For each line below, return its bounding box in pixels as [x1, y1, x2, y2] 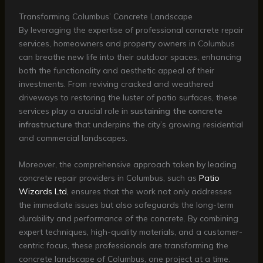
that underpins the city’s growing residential [72, 119, 243, 130]
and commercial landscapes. [18, 132, 127, 143]
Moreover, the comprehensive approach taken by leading [18, 159, 237, 170]
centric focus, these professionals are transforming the [18, 240, 228, 251]
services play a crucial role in [18, 105, 130, 116]
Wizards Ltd [18, 186, 67, 197]
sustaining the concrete [130, 105, 222, 116]
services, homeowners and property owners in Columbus [18, 38, 235, 49]
